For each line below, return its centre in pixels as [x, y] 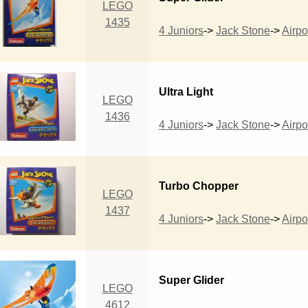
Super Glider [192, 280]
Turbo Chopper [199, 186]
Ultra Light [186, 91]
